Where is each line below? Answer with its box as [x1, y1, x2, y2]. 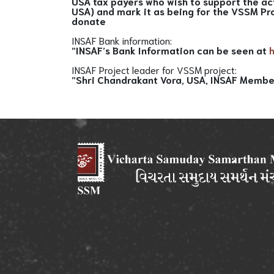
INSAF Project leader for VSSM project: [72, 63, 237, 76]
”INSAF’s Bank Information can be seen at [72, 43, 269, 56]
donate [72, 14, 106, 27]
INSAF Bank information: [72, 34, 172, 46]
